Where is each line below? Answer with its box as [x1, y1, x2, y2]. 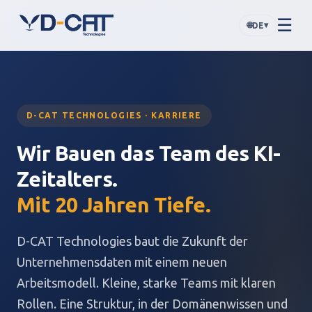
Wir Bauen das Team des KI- [17, 141, 281, 165]
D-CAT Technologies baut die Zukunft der [17, 234, 248, 248]
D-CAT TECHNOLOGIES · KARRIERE [26, 111, 202, 120]
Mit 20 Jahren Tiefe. [17, 193, 210, 217]
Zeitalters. [17, 167, 118, 191]
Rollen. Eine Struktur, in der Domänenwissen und [17, 297, 288, 311]
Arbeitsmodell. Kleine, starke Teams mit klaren [17, 276, 276, 290]
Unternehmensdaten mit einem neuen [17, 255, 227, 269]
